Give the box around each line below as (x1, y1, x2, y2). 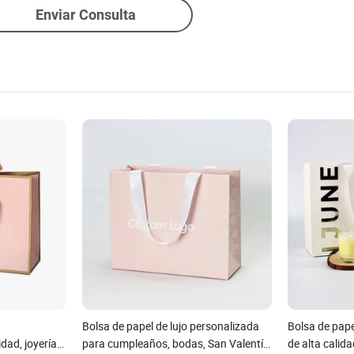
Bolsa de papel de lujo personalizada (81, 318, 259, 333)
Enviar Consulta (35, 6, 136, 23)
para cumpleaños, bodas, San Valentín (81, 335, 269, 351)
